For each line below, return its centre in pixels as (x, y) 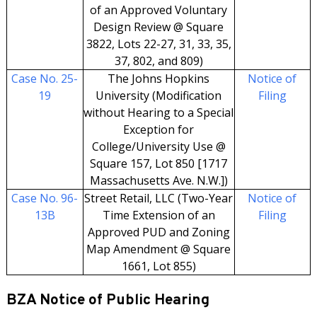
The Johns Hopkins (159, 79)
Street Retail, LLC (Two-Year (159, 198)
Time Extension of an (158, 215)
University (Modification (159, 96)
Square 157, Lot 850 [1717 (159, 163)
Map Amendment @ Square (159, 249)
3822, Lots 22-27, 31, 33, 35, (158, 44)
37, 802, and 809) (158, 61)
